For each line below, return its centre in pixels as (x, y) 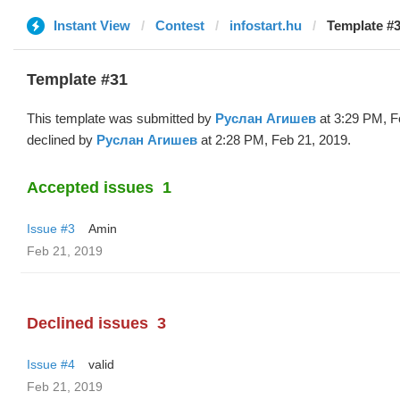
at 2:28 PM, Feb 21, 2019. (274, 140)
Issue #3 (51, 229)
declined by (62, 140)
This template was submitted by (121, 118)
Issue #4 (51, 364)
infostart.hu (266, 25)
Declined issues (87, 323)
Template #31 (77, 79)
